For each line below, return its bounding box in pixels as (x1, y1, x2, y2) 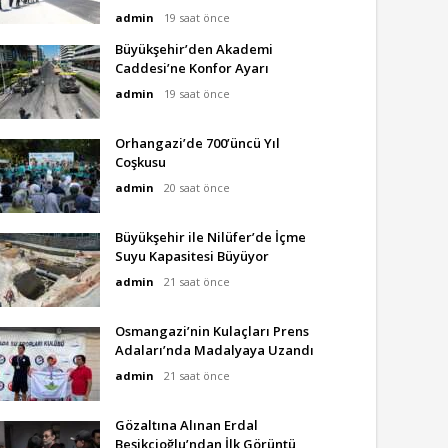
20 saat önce (164, 180, 230, 195)
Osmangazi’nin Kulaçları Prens (115, 322, 309, 340)
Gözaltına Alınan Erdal (115, 416, 258, 434)
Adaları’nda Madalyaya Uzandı (115, 341, 314, 359)
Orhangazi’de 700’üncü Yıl (115, 134, 280, 152)
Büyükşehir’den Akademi (115, 40, 273, 58)
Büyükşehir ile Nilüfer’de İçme (115, 228, 306, 246)
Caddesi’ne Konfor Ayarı (115, 59, 269, 77)
